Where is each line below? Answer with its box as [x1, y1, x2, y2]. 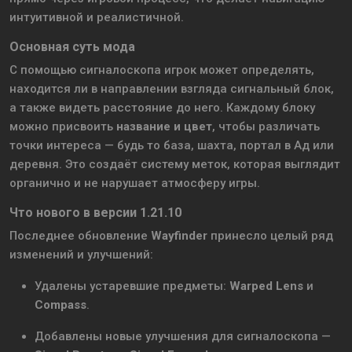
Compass [35, 298, 86, 313]
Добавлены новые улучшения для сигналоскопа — [35, 329, 331, 344]
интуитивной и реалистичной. [9, 10, 184, 25]
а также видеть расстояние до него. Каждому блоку [9, 101, 315, 115]
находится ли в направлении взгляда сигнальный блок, [9, 82, 334, 97]
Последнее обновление [9, 229, 151, 244]
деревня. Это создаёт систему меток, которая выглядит [9, 157, 340, 172]
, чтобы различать [212, 119, 320, 134]
